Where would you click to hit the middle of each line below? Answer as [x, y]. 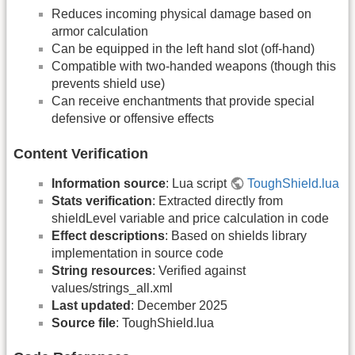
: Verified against [199, 270]
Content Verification [81, 153]
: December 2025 [179, 305]
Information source [109, 183]
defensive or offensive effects [133, 119]
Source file [84, 323]
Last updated [91, 305]
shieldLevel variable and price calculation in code [190, 218]
